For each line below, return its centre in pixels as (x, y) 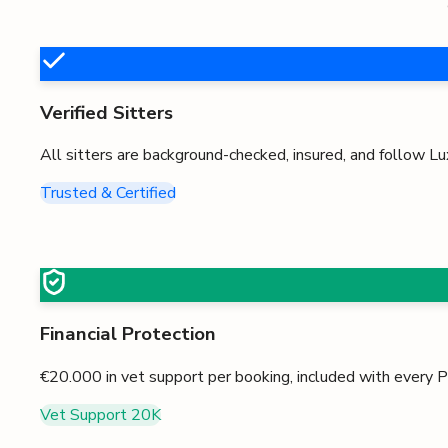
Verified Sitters (106, 112)
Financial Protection (128, 334)
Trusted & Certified (108, 193)
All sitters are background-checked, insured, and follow (232, 155)
